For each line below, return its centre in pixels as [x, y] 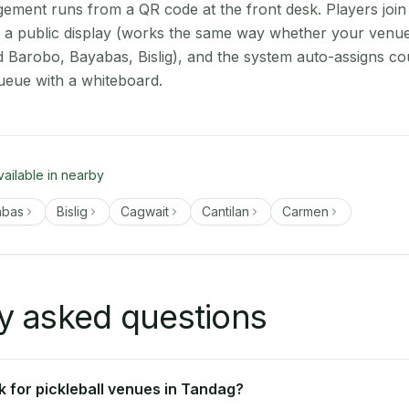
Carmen [305, 211]
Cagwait [145, 211]
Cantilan [225, 211]
